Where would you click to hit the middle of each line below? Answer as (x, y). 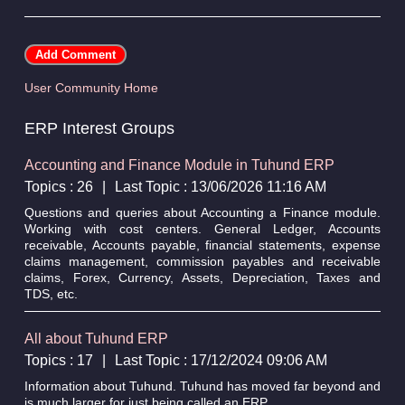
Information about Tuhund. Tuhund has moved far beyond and (202, 386)
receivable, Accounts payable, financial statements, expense (202, 245)
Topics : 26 (58, 186)
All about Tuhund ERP (96, 338)
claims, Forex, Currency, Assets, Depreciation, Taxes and (202, 277)
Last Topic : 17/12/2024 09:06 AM (221, 360)
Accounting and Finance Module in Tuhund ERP (179, 165)
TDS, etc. (51, 293)
